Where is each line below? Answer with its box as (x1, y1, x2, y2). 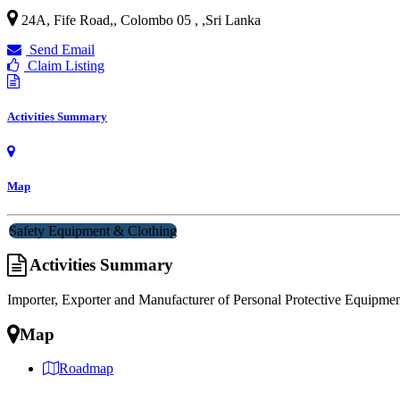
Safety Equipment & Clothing (9, 222, 177, 238)
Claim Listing (24, 57, 104, 73)
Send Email (26, 41, 95, 57)
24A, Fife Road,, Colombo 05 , (21, 12, 202, 28)
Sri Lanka (205, 12, 261, 28)
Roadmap (59, 361, 113, 377)
